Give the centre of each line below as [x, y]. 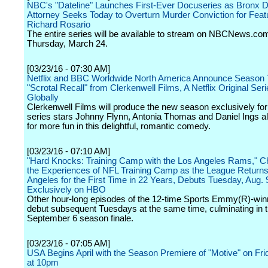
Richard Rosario [59, 25]
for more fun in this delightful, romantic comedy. [119, 126]
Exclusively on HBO [66, 190]
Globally [43, 98]
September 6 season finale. [80, 218]
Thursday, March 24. [67, 44]
